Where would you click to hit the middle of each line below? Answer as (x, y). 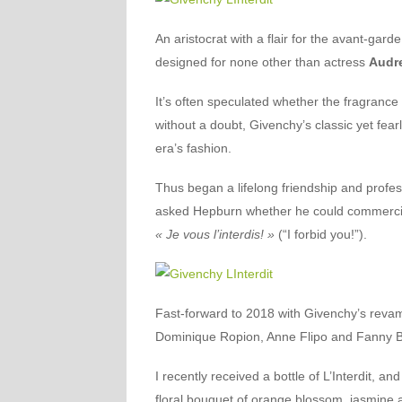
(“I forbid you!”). (320, 234)
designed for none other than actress (262, 62)
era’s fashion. (193, 148)
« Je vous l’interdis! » (214, 234)
